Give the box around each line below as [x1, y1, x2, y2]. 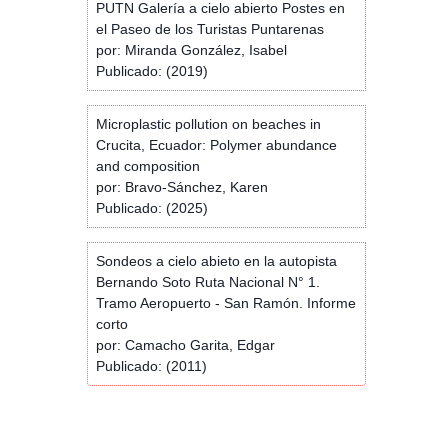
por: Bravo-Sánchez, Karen [96, 178, 268, 195]
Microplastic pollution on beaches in [96, 115, 321, 132]
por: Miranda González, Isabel [96, 41, 287, 58]
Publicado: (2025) [96, 199, 208, 216]
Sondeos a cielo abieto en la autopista [96, 252, 337, 269]
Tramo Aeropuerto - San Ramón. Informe [96, 294, 356, 311]
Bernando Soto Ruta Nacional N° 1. [96, 273, 320, 290]
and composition [96, 157, 200, 174]
